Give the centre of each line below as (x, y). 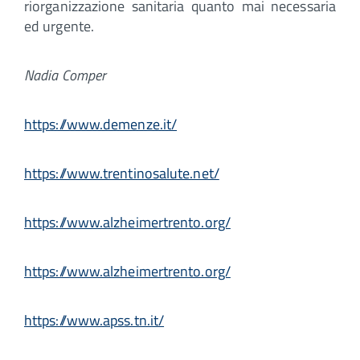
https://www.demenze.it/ (101, 124)
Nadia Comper (65, 75)
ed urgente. (59, 26)
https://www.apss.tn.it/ (94, 320)
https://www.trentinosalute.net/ (122, 173)
